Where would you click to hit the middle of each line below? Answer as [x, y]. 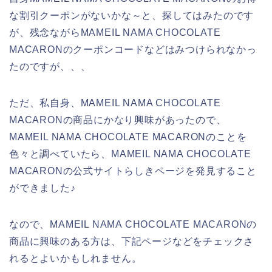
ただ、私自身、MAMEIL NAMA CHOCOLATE [115, 103]
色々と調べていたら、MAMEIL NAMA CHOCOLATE [130, 154]
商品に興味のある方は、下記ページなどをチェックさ [132, 242]
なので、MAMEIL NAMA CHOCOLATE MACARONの [133, 225]
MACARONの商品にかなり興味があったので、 [118, 120]
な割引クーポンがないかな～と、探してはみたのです [132, 16]
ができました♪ [42, 188]
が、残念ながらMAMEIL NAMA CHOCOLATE [115, 33]
